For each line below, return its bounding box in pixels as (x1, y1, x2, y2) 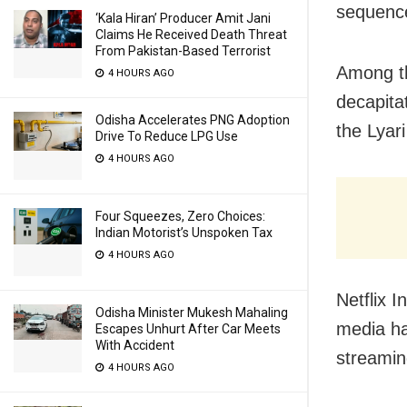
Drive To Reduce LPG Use (95, 129, 238, 144)
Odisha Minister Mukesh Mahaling (95, 305, 288, 320)
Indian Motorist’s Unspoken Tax (95, 225, 273, 240)
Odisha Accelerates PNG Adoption (95, 113, 290, 127)
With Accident (95, 338, 174, 352)
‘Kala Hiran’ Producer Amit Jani (95, 11, 271, 25)
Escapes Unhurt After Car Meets (95, 322, 281, 336)
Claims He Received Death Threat (95, 27, 287, 42)
